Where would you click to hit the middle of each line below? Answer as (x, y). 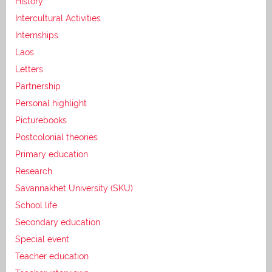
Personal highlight (51, 103)
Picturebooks (41, 120)
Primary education (52, 154)
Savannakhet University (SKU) (74, 188)
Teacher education (52, 256)
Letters (29, 69)
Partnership (38, 86)
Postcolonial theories (56, 137)
